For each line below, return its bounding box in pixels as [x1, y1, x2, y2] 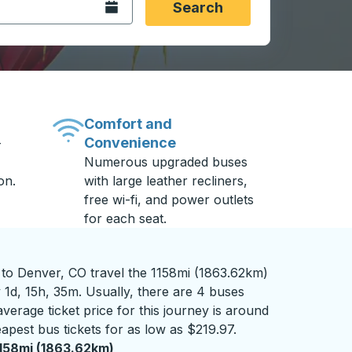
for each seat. [84, 211, 167, 226]
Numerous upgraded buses [84, 154, 248, 170]
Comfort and [84, 115, 173, 132]
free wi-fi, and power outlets [84, 192, 255, 207]
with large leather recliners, [84, 173, 248, 189]
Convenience [84, 134, 177, 151]
